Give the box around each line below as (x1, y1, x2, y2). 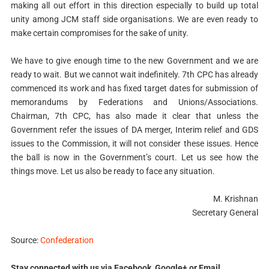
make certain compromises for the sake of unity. (10, 28, 189, 38)
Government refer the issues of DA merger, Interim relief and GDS (10, 124, 259, 134)
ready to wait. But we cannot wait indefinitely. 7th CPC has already (10, 69, 259, 79)
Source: (10, 235, 40, 245)
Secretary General (192, 207, 259, 217)
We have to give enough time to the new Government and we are (10, 55, 259, 65)
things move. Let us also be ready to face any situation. (10, 166, 215, 176)
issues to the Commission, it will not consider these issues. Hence (10, 138, 259, 148)
